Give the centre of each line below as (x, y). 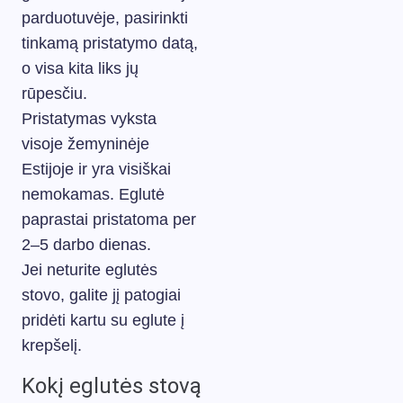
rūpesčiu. (54, 94)
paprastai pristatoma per (109, 219)
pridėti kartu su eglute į (103, 320)
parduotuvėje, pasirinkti (105, 18)
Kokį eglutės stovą (112, 386)
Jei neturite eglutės (90, 270)
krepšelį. (52, 345)
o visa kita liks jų (80, 68)
